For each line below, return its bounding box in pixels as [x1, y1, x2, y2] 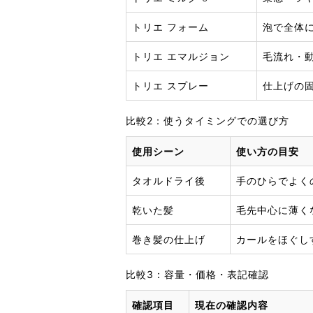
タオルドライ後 [132, 174, 205, 187]
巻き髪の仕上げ [132, 233, 205, 245]
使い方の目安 [236, 145, 299, 157]
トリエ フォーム [132, 20, 209, 33]
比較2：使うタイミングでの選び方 [126, 114, 289, 126]
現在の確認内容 [195, 298, 268, 311]
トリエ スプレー [132, 79, 209, 92]
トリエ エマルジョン [132, 50, 230, 62]
